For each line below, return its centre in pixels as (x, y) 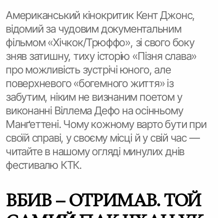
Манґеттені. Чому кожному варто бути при (106, 124)
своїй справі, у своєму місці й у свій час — (103, 138)
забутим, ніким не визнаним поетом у (94, 97)
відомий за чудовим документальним (94, 29)
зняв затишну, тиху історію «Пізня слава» (101, 56)
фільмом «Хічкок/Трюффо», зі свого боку (100, 42)
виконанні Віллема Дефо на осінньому (95, 110)
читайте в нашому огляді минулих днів (95, 151)
